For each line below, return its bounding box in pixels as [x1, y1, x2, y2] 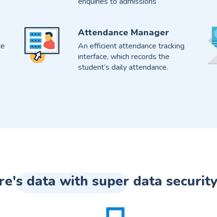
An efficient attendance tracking [77, 41, 185, 52]
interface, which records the [77, 51, 170, 62]
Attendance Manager [77, 27, 169, 39]
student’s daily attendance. [77, 62, 168, 73]
